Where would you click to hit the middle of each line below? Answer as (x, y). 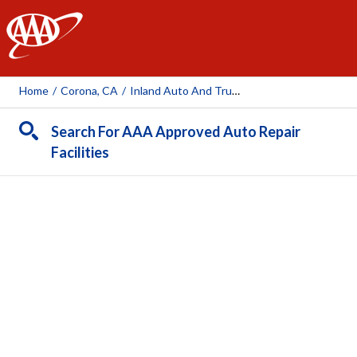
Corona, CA (89, 90)
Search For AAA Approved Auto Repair (176, 131)
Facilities (80, 152)
